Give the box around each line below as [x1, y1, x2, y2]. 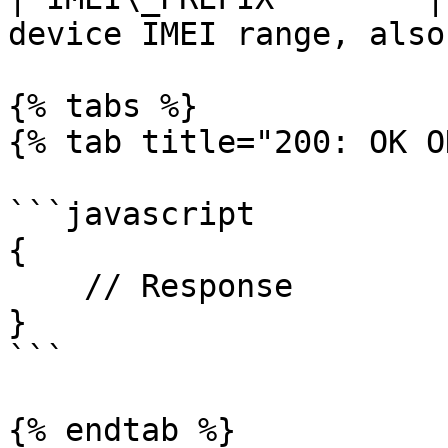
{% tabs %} [8, 88, 198, 124]
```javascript [8, 196, 255, 232]
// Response [8, 268, 84, 304]
